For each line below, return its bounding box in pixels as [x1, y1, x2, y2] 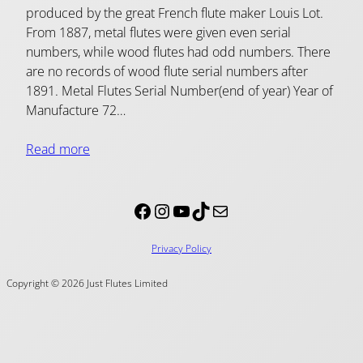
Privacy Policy [152, 241, 211, 255]
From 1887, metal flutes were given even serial [26, 23, 291, 42]
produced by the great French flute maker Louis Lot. [26, 4, 323, 23]
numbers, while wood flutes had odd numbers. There [26, 43, 331, 62]
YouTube [171, 196, 181, 224]
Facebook [132, 196, 142, 224]
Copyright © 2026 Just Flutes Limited [6, 276, 168, 290]
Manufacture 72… [26, 101, 126, 120]
